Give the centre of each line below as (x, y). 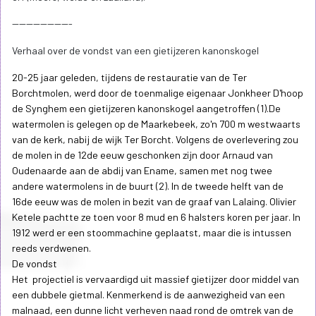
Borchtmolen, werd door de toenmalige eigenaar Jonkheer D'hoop (158, 93)
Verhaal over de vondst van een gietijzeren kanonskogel (135, 51)
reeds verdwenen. (51, 248)
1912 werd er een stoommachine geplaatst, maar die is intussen (152, 233)
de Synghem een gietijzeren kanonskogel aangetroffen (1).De (146, 109)
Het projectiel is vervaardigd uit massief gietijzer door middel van (156, 279)
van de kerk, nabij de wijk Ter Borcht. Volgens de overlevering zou (155, 140)
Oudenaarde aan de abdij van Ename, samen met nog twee (142, 171)
